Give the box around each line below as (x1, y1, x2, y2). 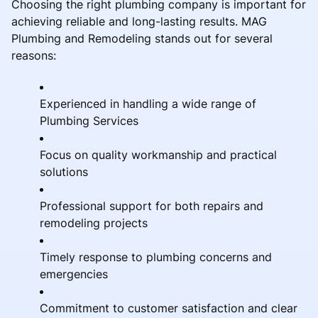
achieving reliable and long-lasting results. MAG (11, 13, 267, 28)
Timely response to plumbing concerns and (40, 249, 272, 264)
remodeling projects (40, 215, 148, 230)
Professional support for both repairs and (40, 198, 263, 213)
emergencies (40, 266, 108, 281)
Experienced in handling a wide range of (40, 96, 256, 111)
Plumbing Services (40, 113, 138, 128)
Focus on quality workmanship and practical (40, 147, 277, 162)
